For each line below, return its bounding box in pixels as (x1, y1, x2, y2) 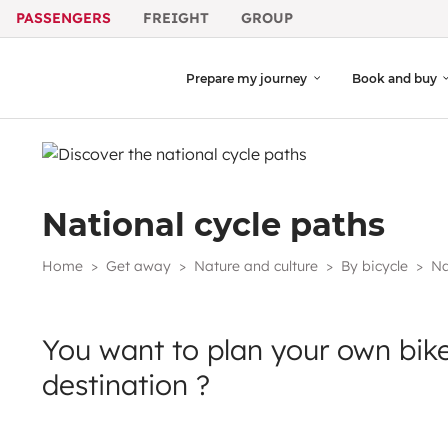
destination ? (42, 366, 210, 402)
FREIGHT (143, 9, 209, 27)
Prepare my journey (186, 70, 308, 86)
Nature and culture (194, 256, 318, 275)
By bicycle (341, 256, 408, 275)
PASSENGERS (16, 9, 111, 27)
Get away (106, 256, 171, 275)
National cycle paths (42, 204, 385, 244)
